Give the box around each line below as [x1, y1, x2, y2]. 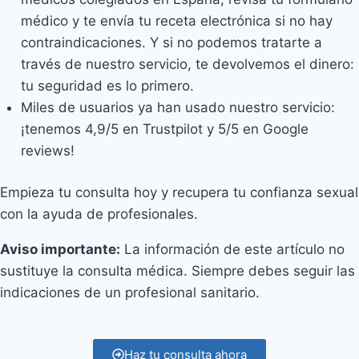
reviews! [20, 142, 75, 159]
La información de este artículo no [120, 241, 345, 257]
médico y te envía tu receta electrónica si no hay [20, 12, 333, 29]
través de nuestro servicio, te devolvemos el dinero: [20, 55, 354, 72]
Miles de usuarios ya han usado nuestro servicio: [20, 99, 335, 115]
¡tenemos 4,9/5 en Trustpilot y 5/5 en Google [20, 120, 309, 137]
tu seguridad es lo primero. [20, 77, 194, 94]
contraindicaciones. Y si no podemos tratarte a [20, 34, 322, 50]
